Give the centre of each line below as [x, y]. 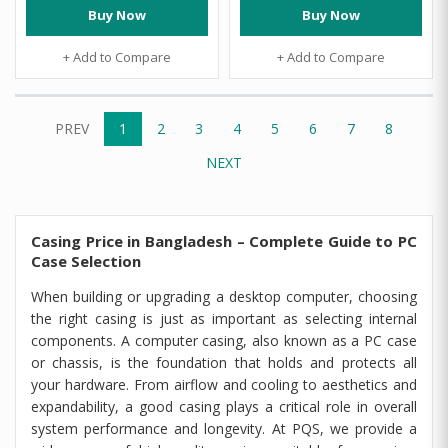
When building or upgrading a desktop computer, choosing [224, 296]
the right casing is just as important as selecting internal [224, 318]
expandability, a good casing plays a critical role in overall [224, 406]
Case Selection [86, 261]
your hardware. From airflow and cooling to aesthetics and [224, 384]
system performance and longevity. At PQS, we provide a [224, 428]
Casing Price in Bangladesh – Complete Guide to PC [224, 241]
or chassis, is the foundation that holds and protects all [224, 362]
